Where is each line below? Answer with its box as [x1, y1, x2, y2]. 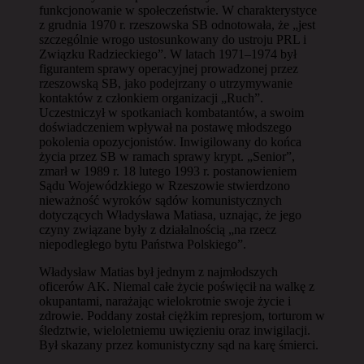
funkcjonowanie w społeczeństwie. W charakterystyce [39, 2, 317, 17]
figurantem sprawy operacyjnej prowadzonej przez [39, 61, 298, 76]
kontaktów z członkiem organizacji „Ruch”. [39, 90, 263, 105]
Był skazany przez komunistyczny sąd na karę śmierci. [39, 337, 318, 352]
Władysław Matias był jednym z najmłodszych [39, 264, 278, 279]
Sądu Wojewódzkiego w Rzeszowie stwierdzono [39, 178, 290, 193]
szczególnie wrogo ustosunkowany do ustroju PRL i [39, 32, 306, 46]
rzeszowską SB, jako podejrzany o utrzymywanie [39, 76, 292, 90]
